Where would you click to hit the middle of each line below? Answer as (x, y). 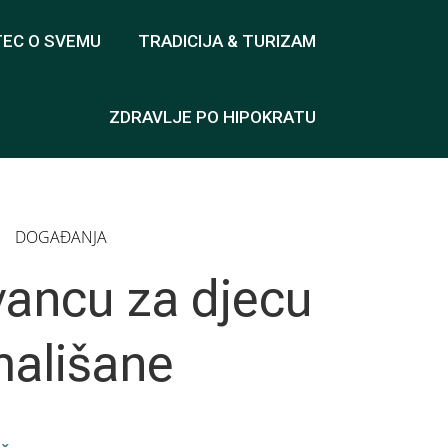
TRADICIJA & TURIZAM (227, 41)
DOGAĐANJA (60, 237)
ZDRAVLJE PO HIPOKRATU (212, 117)
